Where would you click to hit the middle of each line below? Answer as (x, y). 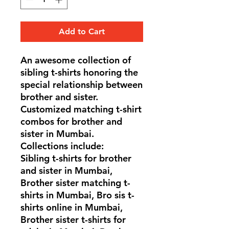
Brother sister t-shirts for (73, 219)
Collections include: (62, 146)
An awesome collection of (76, 60)
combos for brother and (71, 121)
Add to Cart (82, 31)
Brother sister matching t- (75, 182)
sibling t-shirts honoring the (79, 72)
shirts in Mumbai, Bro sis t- (77, 195)
